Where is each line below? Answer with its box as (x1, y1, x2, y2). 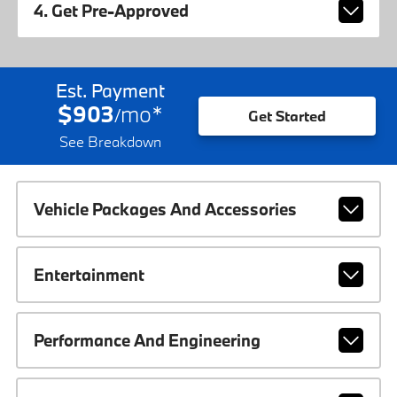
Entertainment (33, 263, 144, 285)
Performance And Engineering (33, 329, 261, 351)
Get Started (248, 106, 326, 126)
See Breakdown (58, 131, 161, 151)
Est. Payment (55, 77, 165, 103)
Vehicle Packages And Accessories (33, 198, 297, 220)
